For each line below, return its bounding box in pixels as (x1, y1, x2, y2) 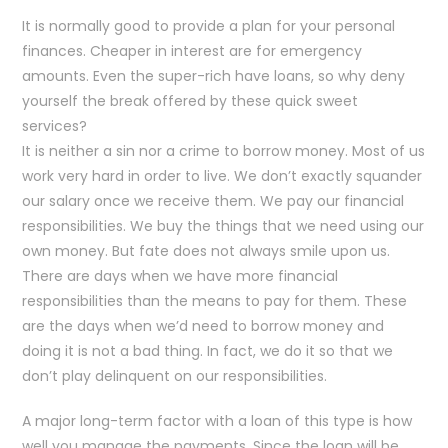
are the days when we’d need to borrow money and (22, 316, 385, 336)
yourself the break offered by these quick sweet (22, 91, 359, 111)
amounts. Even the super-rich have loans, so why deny (22, 66, 406, 86)
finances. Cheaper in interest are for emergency (22, 41, 363, 61)
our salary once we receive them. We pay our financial (22, 191, 405, 211)
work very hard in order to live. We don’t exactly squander (22, 166, 423, 186)
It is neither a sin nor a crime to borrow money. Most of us (22, 141, 426, 161)
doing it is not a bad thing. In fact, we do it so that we (22, 341, 394, 361)
